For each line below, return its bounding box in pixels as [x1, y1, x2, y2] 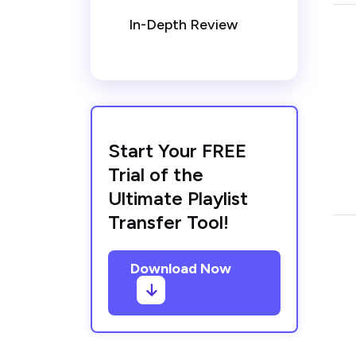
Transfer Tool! [108, 211, 229, 234]
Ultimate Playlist [108, 187, 248, 210]
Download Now [130, 260, 231, 277]
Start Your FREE [108, 139, 246, 162]
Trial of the [108, 163, 203, 186]
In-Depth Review [129, 16, 238, 33]
